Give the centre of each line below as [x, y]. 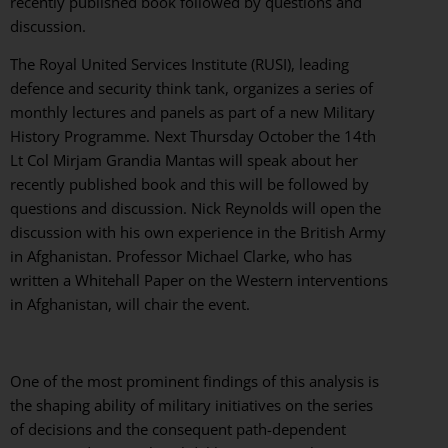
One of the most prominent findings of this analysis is [194, 381]
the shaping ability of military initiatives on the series [191, 405]
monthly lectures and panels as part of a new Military [192, 112]
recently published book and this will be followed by [189, 184]
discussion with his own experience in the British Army [198, 232]
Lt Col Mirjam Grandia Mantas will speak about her [184, 160]
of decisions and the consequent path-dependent [178, 429]
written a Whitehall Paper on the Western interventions [199, 280]
